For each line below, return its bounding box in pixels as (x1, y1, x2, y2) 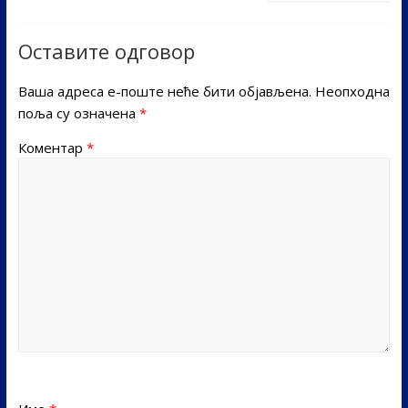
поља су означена (17, 104, 139, 123)
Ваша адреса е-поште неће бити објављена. (17, 82, 311, 101)
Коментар (17, 138, 87, 158)
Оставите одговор (17, 37, 195, 66)
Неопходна (314, 82, 390, 101)
